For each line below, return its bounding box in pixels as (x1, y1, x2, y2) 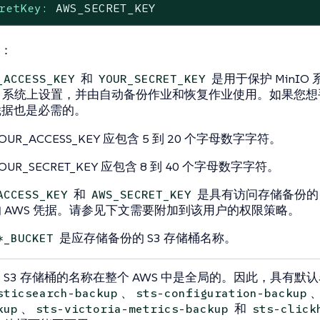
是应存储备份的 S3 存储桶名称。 (56, 230, 236, 246)
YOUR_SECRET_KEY (98, 71, 206, 87)
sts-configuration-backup (136, 285, 308, 301)
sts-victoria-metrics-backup (36, 301, 229, 316)
